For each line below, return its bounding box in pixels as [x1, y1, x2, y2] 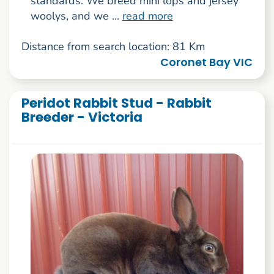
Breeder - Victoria [21, 108, 143, 127]
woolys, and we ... [30, 9, 122, 24]
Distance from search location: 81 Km [21, 39, 205, 54]
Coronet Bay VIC [160, 54, 253, 70]
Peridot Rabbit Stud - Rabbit [21, 94, 212, 113]
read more [122, 9, 173, 24]
